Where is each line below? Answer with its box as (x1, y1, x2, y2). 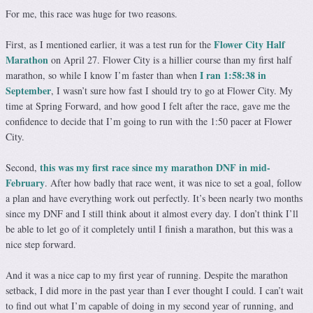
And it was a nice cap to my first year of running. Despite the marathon (6, 268, 288, 282)
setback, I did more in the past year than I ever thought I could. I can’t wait (6, 284, 303, 298)
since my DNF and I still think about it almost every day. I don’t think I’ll (6, 207, 298, 221)
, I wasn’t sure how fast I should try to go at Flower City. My (51, 84, 293, 98)
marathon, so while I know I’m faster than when (6, 68, 200, 82)
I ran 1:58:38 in (200, 68, 266, 83)
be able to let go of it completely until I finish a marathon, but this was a (6, 222, 293, 236)
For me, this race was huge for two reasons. (6, 7, 177, 21)
